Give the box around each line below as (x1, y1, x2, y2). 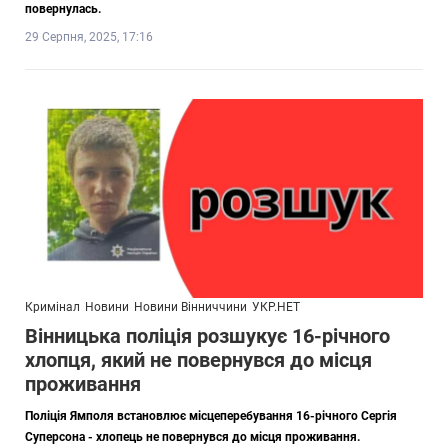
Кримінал (25, 300, 80, 315)
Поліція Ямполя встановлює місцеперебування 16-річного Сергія (25, 409, 397, 424)
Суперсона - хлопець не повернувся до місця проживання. (25, 430, 360, 445)
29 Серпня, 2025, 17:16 (25, 29, 153, 44)
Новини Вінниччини (134, 300, 247, 315)
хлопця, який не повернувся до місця (25, 348, 372, 373)
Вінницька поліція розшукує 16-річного (25, 324, 390, 349)
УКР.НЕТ (252, 300, 300, 315)
